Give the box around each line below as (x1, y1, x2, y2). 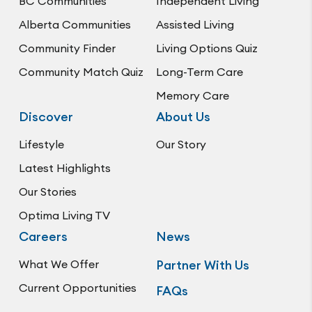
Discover (19, 109, 73, 125)
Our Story (155, 137, 206, 152)
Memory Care (155, 88, 229, 103)
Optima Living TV (19, 208, 110, 223)
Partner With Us (155, 257, 249, 274)
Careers (19, 228, 68, 245)
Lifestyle (19, 137, 64, 152)
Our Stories (19, 185, 77, 199)
